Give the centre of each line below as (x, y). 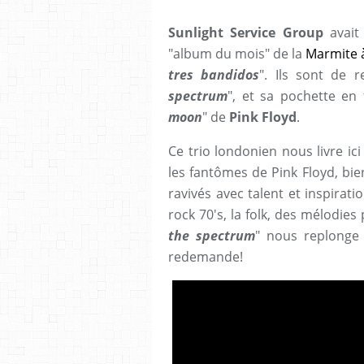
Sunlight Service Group (246, 32)
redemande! (206, 257)
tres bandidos (214, 75)
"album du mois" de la (237, 54)
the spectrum (212, 236)
